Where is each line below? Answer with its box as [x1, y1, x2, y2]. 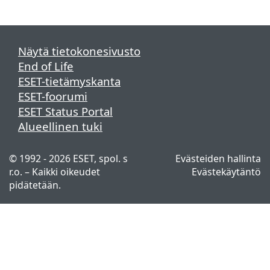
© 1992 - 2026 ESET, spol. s [9, 152, 128, 165]
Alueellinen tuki [18, 119, 102, 134]
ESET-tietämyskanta [18, 74, 121, 89]
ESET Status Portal [18, 104, 113, 119]
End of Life [18, 58, 74, 74]
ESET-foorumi [18, 89, 87, 104]
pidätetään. [9, 178, 61, 192]
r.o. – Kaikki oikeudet [9, 165, 100, 178]
